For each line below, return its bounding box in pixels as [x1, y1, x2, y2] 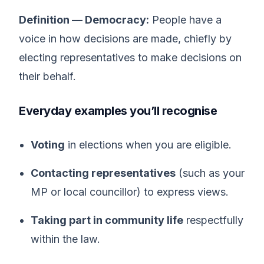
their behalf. [19, 70, 76, 82]
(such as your [176, 167, 245, 179]
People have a [149, 14, 222, 26]
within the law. [31, 233, 100, 245]
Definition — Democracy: [19, 14, 149, 26]
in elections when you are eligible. [65, 138, 232, 151]
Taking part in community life [31, 214, 183, 226]
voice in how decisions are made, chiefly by [19, 32, 232, 45]
